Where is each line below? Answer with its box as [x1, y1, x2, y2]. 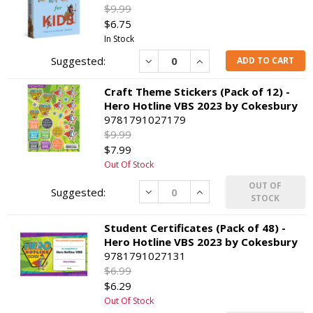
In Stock [104, 32, 135, 45]
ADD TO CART [236, 54, 294, 67]
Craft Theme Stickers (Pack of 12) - [104, 84, 291, 99]
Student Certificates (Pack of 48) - [104, 220, 286, 235]
